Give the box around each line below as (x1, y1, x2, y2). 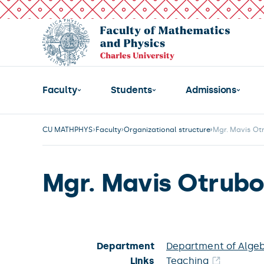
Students (110, 84, 153, 95)
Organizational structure (123, 126, 211, 134)
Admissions (186, 84, 237, 95)
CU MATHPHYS (42, 126, 93, 134)
